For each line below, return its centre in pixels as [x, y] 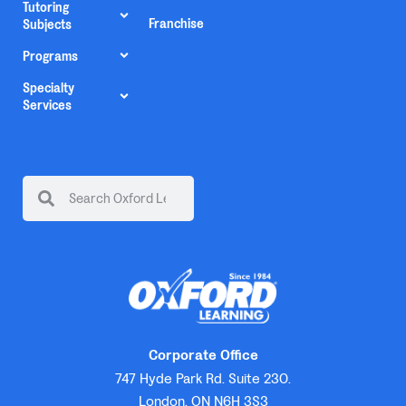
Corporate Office [203, 354]
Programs [50, 57]
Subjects [47, 25]
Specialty [48, 89]
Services [47, 106]
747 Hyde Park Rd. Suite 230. [203, 378]
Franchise [177, 24]
